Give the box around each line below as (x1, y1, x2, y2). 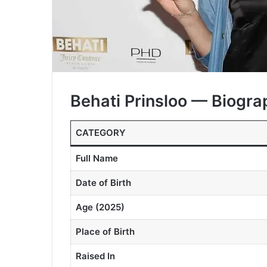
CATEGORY (75, 126, 126, 138)
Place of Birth (75, 225, 135, 237)
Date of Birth (75, 176, 131, 188)
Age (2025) (75, 201, 125, 213)
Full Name (75, 152, 118, 164)
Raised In (75, 250, 115, 262)
